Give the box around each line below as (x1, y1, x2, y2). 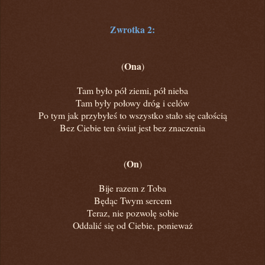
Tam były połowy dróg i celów (76, 96, 189, 109)
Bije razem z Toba (99, 181, 166, 194)
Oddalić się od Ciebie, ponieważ (72, 218, 193, 231)
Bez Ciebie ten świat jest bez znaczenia (60, 121, 205, 134)
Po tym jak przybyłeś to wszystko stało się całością (38, 108, 227, 121)
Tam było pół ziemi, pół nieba (77, 83, 188, 96)
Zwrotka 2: (110, 22, 155, 36)
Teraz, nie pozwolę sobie (86, 206, 179, 219)
